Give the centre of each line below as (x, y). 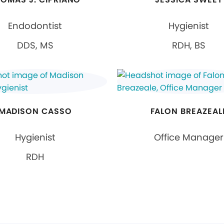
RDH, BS (189, 45)
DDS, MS (35, 45)
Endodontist (35, 26)
